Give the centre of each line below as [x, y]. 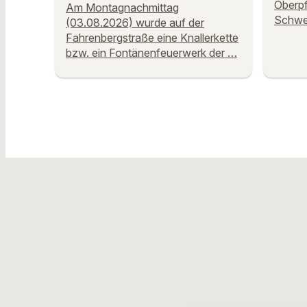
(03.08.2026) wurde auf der [135, 22]
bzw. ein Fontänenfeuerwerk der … [151, 52]
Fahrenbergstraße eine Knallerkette [152, 37]
